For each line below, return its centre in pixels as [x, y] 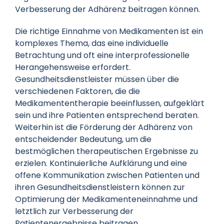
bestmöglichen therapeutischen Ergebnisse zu [106, 151]
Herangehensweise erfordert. [72, 67]
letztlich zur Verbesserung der [74, 211]
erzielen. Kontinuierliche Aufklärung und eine [101, 163]
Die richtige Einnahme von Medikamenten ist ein [109, 31]
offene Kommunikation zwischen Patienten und [107, 175]
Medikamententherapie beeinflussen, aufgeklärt [109, 103]
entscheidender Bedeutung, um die [83, 139]
